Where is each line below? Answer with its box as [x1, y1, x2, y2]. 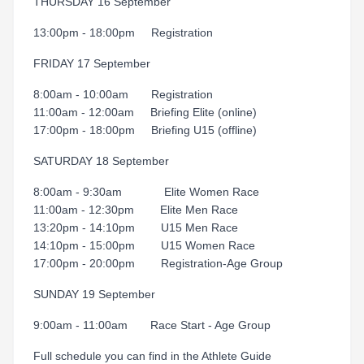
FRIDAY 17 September [33, 57, 150, 70]
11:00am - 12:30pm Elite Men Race [33, 203, 238, 216]
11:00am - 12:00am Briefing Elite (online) [33, 106, 257, 119]
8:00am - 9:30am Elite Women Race [33, 185, 259, 198]
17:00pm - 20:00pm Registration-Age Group [33, 257, 283, 270]
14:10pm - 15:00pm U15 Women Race [33, 239, 255, 252]
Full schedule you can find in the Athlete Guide [33, 349, 271, 362]
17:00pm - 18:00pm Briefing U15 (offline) [33, 123, 257, 136]
